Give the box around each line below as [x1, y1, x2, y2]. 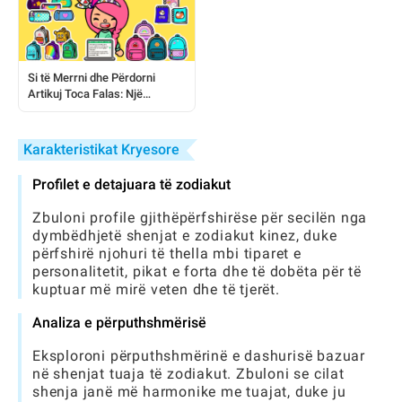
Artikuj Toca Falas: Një [28, 87, 143, 100]
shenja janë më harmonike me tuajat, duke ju [32, 383, 346, 400]
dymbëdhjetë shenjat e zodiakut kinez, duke [32, 227, 337, 244]
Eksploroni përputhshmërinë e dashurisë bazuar [32, 347, 365, 364]
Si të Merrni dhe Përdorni [28, 71, 155, 84]
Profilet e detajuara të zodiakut [32, 176, 231, 193]
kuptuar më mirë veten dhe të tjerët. [32, 281, 280, 298]
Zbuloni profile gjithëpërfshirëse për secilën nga [32, 209, 368, 226]
